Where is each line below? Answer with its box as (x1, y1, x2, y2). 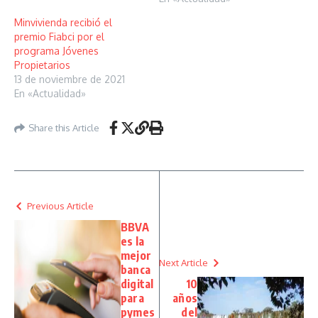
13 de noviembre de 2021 (14, 73, 125, 85)
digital (121, 277, 154, 291)
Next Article (159, 257, 208, 268)
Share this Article (28, 121, 99, 133)
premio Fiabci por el (14, 31, 104, 43)
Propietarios (14, 59, 70, 71)
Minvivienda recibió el (14, 16, 112, 28)
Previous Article (27, 200, 94, 212)
